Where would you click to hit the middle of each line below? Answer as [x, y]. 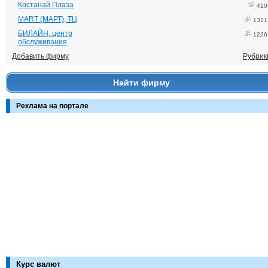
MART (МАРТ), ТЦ [48, 19]
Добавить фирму [40, 56]
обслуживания [42, 42]
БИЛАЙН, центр [45, 33]
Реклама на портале [52, 106]
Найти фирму [141, 83]
